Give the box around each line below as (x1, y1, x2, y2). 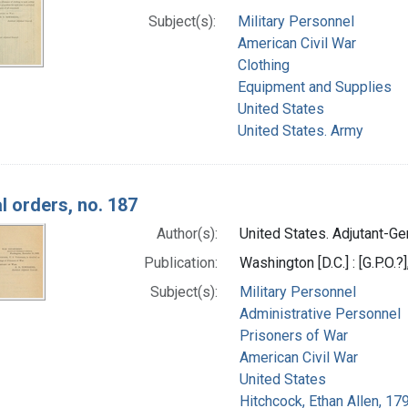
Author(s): (156, 224, 218, 242)
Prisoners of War (239, 326, 348, 344)
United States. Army (238, 121, 363, 139)
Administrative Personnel (239, 304, 401, 322)
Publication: (143, 253, 218, 271)
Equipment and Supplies (238, 77, 392, 96)
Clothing (238, 56, 290, 74)
